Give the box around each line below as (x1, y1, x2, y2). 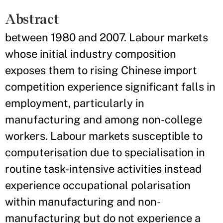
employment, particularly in (5, 97, 144, 110)
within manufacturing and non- (5, 195, 161, 208)
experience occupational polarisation (5, 179, 191, 192)
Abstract (5, 11, 59, 27)
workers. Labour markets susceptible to (5, 129, 203, 142)
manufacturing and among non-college (5, 113, 202, 126)
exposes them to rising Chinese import (5, 64, 197, 77)
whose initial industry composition (5, 47, 176, 60)
